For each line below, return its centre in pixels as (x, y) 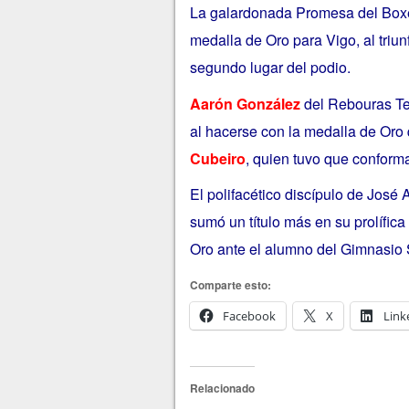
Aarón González (245, 103)
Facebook (249, 315)
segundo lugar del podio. (270, 67)
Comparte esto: (230, 284)
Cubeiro (217, 158)
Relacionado (222, 388)
